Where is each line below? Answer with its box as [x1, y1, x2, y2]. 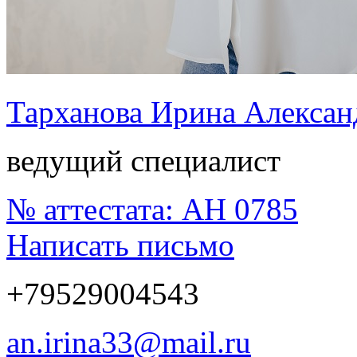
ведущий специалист [6, 143, 280, 178]
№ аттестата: [6, 192, 182, 227]
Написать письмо [6, 228, 234, 263]
